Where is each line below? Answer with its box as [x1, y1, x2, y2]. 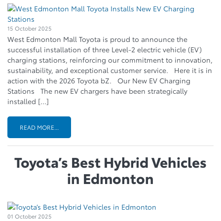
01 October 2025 [7, 212, 52, 220]
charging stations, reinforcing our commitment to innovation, [7, 54, 213, 65]
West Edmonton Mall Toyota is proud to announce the [7, 34, 187, 44]
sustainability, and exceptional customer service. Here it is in [7, 65, 212, 75]
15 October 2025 [7, 24, 52, 32]
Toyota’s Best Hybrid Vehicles [14, 151, 207, 171]
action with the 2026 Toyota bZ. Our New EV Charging [7, 75, 190, 85]
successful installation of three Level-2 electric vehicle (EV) [7, 44, 202, 54]
